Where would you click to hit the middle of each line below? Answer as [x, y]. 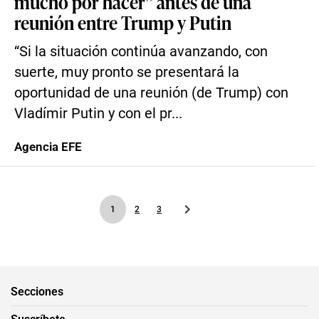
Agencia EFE [48, 147]
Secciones [37, 291]
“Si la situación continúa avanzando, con [141, 52]
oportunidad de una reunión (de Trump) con [151, 93]
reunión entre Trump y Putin [123, 22]
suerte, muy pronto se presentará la [127, 72]
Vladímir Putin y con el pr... [98, 114]
